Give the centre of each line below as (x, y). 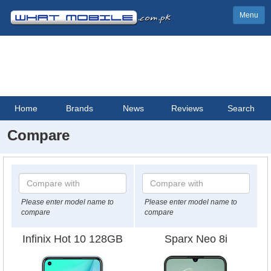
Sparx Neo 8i (196, 239)
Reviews (188, 108)
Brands (80, 108)
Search (241, 108)
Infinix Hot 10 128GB (72, 239)
